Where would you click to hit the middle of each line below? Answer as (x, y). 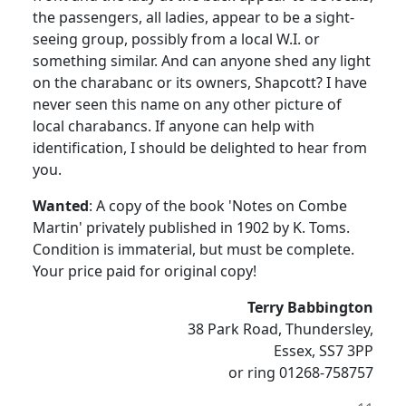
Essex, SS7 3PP (324, 351)
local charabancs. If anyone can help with (174, 126)
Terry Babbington (310, 308)
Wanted (61, 206)
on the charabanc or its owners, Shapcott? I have (200, 83)
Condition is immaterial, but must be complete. (193, 250)
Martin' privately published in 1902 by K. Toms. (191, 228)
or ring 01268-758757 (301, 373)
